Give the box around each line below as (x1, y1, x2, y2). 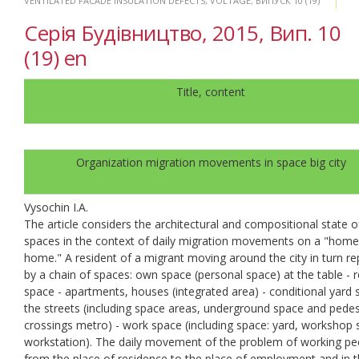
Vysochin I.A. (24, 199, 88, 215)
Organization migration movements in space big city (75, 154, 346, 170)
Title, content (176, 83, 245, 99)
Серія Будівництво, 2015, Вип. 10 (24, 18, 341, 47)
